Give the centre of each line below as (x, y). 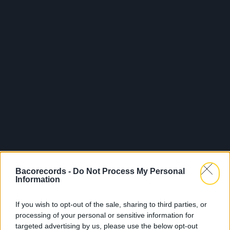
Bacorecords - (44, 171)
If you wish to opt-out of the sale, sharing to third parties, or (111, 204)
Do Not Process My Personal (129, 171)
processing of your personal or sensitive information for (105, 215)
